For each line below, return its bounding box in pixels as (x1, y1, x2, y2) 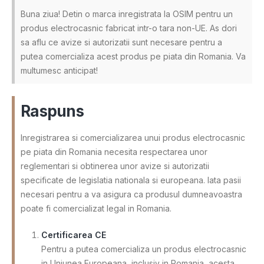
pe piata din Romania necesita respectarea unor (21, 146, 207, 157)
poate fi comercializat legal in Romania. (21, 203, 171, 213)
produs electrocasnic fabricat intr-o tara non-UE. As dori (21, 22, 237, 33)
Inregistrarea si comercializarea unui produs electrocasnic (21, 132, 245, 143)
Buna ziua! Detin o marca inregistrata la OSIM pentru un (21, 8, 233, 19)
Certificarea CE (41, 229, 106, 240)
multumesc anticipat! (21, 65, 98, 75)
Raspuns (21, 101, 84, 120)
